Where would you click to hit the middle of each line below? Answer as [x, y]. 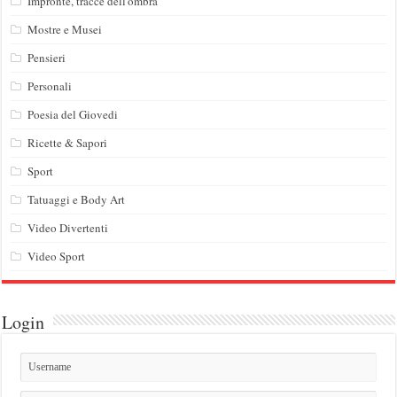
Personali [50, 86]
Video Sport [57, 256]
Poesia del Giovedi [73, 114]
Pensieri [47, 57]
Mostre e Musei [65, 29]
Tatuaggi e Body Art [77, 199]
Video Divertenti [68, 227]
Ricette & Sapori [68, 142]
